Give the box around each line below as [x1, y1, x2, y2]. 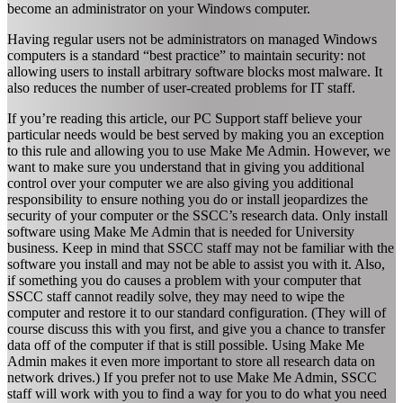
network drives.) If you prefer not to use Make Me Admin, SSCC [7, 369, 377, 385]
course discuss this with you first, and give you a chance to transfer [7, 320, 385, 336]
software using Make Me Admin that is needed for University [7, 223, 354, 239]
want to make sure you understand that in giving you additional [7, 158, 364, 175]
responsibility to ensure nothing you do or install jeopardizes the [7, 191, 368, 207]
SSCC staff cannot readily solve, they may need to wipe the [7, 288, 345, 304]
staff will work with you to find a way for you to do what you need [7, 385, 387, 401]
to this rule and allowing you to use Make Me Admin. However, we [7, 142, 390, 158]
